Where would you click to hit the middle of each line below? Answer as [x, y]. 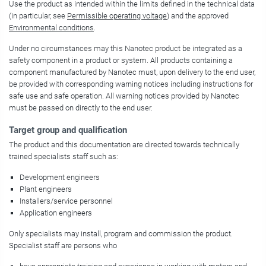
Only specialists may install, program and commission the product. [121, 234]
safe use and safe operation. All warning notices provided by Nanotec [124, 96]
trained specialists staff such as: [64, 157]
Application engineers [56, 213]
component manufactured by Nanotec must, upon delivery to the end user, [132, 72]
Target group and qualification [68, 130]
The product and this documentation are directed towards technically [124, 145]
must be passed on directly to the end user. [81, 108]
